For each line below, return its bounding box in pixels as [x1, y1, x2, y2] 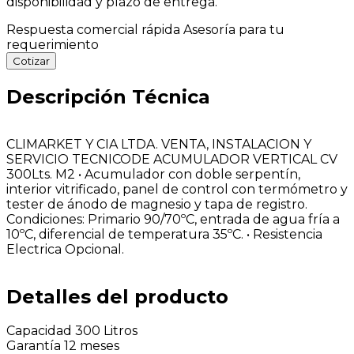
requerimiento [6, 36, 99, 52]
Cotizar [13, 54, 50, 67]
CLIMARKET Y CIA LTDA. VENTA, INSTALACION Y [6, 136, 311, 152]
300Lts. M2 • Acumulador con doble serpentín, [6, 166, 300, 182]
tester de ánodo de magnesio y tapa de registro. [6, 196, 307, 212]
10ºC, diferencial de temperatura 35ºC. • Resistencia [6, 226, 322, 242]
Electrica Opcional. [6, 241, 124, 257]
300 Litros [75, 323, 137, 339]
